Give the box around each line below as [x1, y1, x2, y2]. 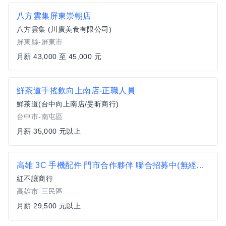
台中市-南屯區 [17, 112, 63, 121]
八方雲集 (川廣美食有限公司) [17, 25, 111, 33]
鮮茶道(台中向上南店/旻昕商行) [17, 100, 119, 108]
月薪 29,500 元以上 [17, 202, 81, 210]
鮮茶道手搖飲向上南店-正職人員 [17, 86, 135, 95]
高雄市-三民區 [17, 187, 63, 195]
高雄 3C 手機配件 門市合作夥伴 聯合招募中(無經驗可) [196, 161, 205, 169]
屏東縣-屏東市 [17, 38, 63, 46]
